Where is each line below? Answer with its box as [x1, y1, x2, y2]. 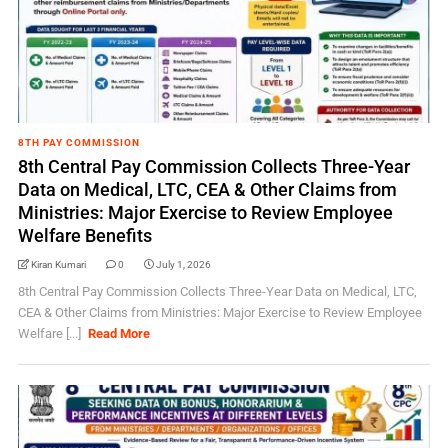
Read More [88, 326, 151, 341]
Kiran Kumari [30, 259, 86, 270]
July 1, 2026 [155, 259, 211, 270]
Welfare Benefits [17, 225, 152, 246]
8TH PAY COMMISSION [17, 137, 140, 148]
